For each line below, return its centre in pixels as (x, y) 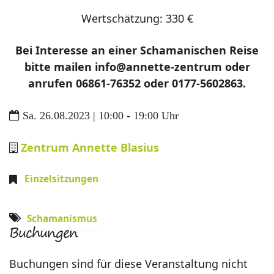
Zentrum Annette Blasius (90, 148)
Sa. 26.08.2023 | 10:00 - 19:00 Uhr (101, 116)
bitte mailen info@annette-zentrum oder (137, 67)
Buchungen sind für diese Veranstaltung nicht (128, 264)
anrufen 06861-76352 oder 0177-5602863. (137, 83)
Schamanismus (62, 219)
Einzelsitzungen (61, 179)
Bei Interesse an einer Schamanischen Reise (137, 50)
